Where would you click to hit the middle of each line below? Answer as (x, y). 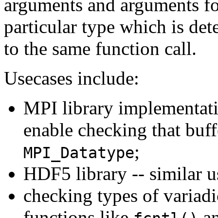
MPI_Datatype (79, 153)
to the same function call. (100, 48)
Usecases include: (72, 78)
